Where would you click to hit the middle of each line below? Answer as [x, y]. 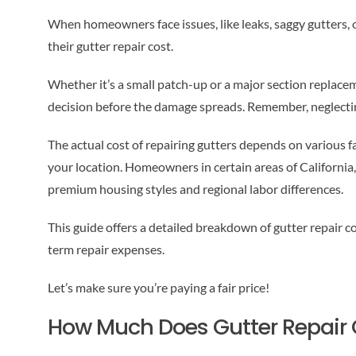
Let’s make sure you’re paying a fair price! [158, 288]
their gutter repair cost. [110, 46]
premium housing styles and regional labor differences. [195, 189]
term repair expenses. [106, 250]
